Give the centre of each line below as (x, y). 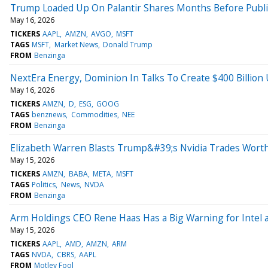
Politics (44, 184)
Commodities (94, 114)
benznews (49, 114)
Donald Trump (127, 44)
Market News (76, 44)
